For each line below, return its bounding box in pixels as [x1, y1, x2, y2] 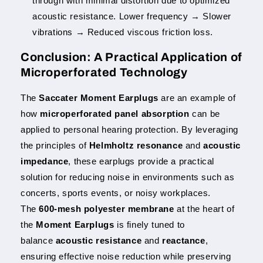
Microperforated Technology [21, 66, 188, 79]
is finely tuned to [114, 219, 185, 230]
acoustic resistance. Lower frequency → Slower [32, 11, 232, 21]
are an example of [158, 92, 236, 103]
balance [21, 235, 56, 245]
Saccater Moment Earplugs [39, 92, 159, 103]
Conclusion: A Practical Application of [21, 50, 242, 64]
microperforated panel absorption [40, 108, 190, 119]
